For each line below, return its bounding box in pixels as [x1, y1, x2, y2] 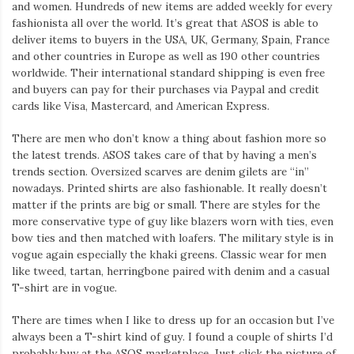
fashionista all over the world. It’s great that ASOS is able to [12, 15, 318, 30]
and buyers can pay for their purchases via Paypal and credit [12, 81, 319, 96]
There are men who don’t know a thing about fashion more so [12, 131, 326, 146]
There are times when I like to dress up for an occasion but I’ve [12, 313, 334, 328]
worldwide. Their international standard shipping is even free [12, 65, 325, 80]
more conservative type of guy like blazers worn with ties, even [12, 214, 333, 229]
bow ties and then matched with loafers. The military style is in [12, 231, 333, 246]
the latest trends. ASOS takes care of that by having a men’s [12, 148, 317, 163]
